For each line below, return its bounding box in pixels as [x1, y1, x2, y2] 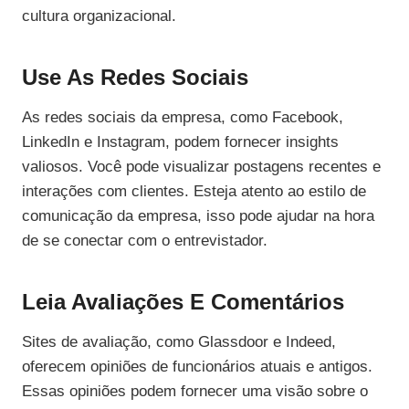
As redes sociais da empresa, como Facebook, [22, 109, 343, 127]
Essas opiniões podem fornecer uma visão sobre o [22, 383, 368, 401]
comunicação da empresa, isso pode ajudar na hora [22, 207, 374, 225]
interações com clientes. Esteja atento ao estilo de [22, 183, 366, 201]
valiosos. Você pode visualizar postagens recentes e [22, 158, 381, 176]
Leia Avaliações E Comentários [22, 289, 344, 315]
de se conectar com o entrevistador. [22, 232, 267, 250]
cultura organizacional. [22, 7, 176, 26]
